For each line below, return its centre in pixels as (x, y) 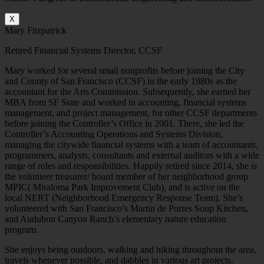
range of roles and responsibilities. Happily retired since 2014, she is (131, 166)
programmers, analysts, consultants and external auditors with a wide (132, 156)
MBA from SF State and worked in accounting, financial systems (126, 103)
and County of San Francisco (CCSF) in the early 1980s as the (121, 81)
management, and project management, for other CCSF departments (131, 113)
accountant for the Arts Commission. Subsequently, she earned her (128, 92)
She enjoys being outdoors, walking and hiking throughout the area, (131, 250)
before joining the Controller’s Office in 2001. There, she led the (124, 124)
